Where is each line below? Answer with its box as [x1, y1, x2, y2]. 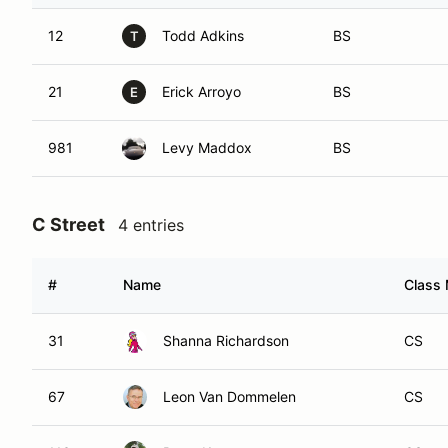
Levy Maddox [162, 139, 252, 156]
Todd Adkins [162, 27, 244, 44]
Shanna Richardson [163, 332, 289, 349]
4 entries [118, 215, 184, 235]
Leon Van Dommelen [163, 388, 296, 405]
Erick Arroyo [162, 83, 241, 100]
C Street [32, 214, 105, 235]
